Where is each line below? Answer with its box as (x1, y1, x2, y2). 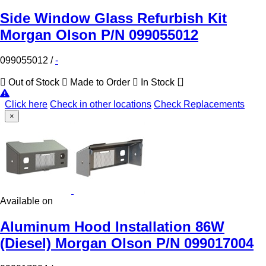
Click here (5, 99, 47, 109)
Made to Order (68, 77, 132, 87)
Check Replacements (154, 99, 245, 109)
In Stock (138, 77, 177, 87)
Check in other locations (50, 99, 151, 109)
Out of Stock (6, 77, 62, 87)
